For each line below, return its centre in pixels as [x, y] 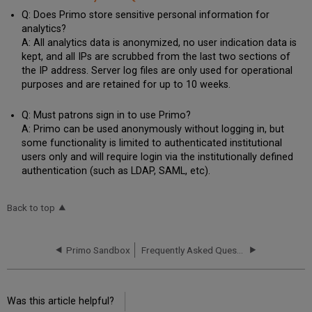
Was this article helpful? [61, 301]
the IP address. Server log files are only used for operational [157, 71]
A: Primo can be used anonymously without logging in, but [153, 129]
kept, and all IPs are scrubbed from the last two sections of [156, 57]
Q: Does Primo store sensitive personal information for [145, 15]
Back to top [31, 208]
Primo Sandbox [98, 250]
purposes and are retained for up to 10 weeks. [126, 85]
